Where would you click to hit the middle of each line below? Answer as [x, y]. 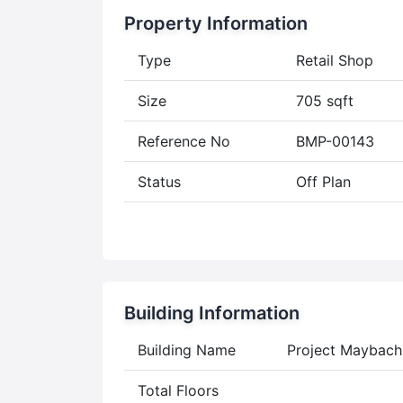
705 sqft [325, 100]
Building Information [212, 313]
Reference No [184, 141]
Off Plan [323, 181]
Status [159, 181]
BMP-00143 [335, 141]
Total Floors [178, 390]
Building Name [187, 349]
